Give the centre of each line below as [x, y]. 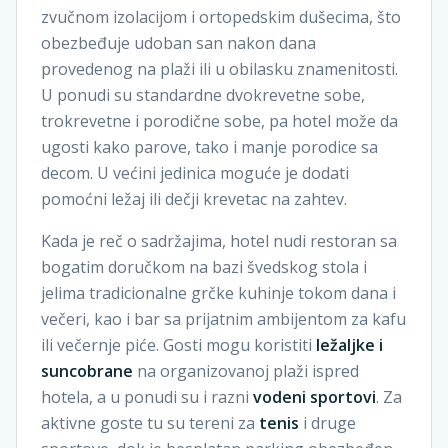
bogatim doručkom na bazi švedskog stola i [204, 267]
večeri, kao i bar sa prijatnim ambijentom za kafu [223, 319]
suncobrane [87, 371]
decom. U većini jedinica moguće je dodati [195, 173]
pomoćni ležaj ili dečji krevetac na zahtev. [194, 199]
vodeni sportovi [314, 397]
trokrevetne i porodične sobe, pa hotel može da [219, 121]
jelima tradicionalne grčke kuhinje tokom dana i [218, 293]
